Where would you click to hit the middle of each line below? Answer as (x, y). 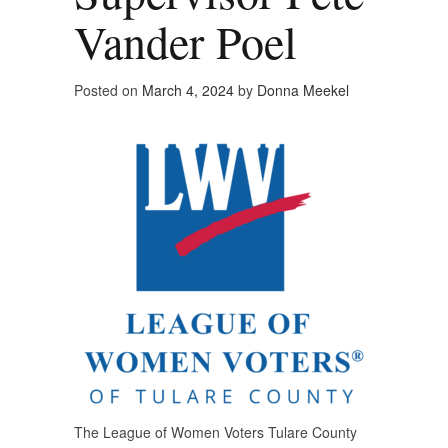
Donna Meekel (303, 90)
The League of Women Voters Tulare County (215, 432)
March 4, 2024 (188, 90)
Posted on (108, 90)
